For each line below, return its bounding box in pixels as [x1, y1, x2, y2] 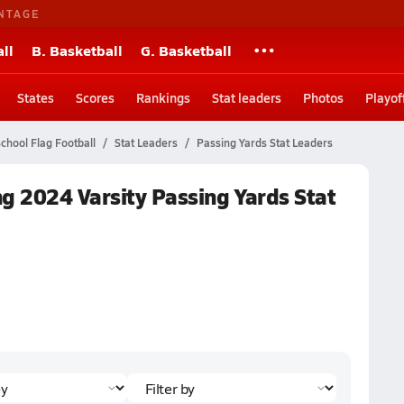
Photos [303, 88, 344, 106]
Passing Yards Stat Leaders [196, 135, 333, 150]
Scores [76, 88, 115, 106]
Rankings [136, 88, 190, 106]
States [17, 88, 54, 106]
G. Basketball [141, 40, 232, 60]
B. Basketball [32, 40, 123, 60]
